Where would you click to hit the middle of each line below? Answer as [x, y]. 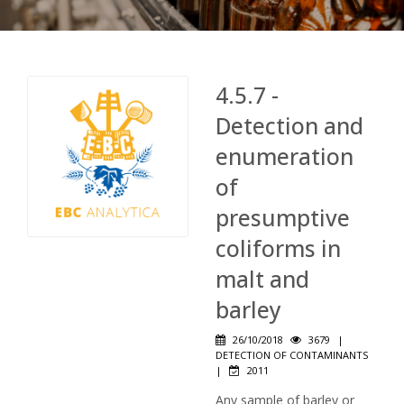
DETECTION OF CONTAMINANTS [292, 355]
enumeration [285, 156]
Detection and [289, 126]
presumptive [283, 218]
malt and [262, 279]
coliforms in [278, 248]
